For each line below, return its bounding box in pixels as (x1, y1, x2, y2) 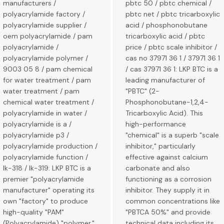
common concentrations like (125, 196, 220, 205)
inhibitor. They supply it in (125, 185, 209, 194)
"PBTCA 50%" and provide (125, 207, 210, 216)
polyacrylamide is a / (3, 119, 71, 128)
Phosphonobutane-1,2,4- (125, 97, 208, 106)
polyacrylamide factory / (3, 9, 85, 18)
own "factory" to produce (3, 196, 88, 205)
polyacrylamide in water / (3, 108, 87, 117)
